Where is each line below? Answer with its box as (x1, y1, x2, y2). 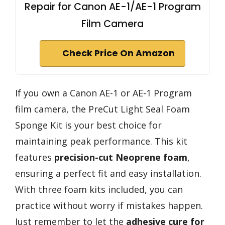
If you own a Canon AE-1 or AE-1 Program (15, 86, 192, 99)
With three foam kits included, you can (15, 183, 183, 195)
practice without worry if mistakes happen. (15, 199, 203, 211)
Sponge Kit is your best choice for (15, 119, 162, 131)
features (15, 151, 54, 163)
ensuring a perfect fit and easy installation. (15, 167, 201, 179)
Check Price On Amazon (62, 47, 175, 59)
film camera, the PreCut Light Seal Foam (15, 102, 190, 115)
